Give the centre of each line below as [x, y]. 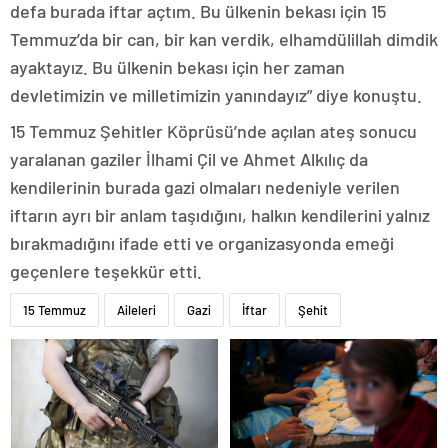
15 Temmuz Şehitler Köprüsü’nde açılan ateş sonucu [213, 131]
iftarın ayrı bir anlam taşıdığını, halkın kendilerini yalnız [220, 215]
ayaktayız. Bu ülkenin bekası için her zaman [177, 67]
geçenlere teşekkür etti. [106, 271]
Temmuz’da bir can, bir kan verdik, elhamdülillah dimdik [224, 39]
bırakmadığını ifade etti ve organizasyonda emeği [202, 243]
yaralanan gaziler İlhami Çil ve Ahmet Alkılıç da [189, 159]
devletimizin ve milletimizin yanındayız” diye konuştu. [216, 95]
